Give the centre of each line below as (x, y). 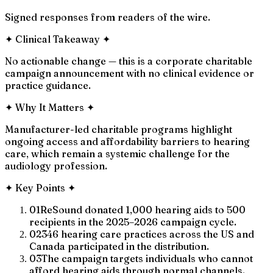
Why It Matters (50, 107)
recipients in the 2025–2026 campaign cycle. (133, 222)
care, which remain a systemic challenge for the (117, 153)
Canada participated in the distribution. (119, 246)
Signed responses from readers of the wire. (108, 17)
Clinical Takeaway (58, 39)
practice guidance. (48, 85)
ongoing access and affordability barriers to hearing (127, 141)
